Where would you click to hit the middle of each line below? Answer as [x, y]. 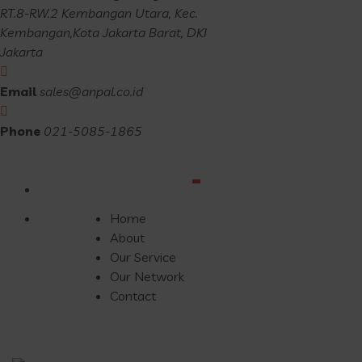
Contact [133, 296]
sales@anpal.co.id [91, 91]
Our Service [143, 257]
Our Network [147, 276]
